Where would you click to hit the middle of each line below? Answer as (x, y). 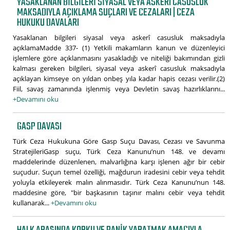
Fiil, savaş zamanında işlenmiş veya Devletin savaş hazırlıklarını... (119, 89)
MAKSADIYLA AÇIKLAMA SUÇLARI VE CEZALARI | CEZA (106, 12)
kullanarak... (32, 203)
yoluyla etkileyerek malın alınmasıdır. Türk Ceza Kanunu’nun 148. (119, 182)
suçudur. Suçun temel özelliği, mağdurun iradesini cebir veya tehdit (119, 172)
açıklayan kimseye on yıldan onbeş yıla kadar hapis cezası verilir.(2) (119, 78)
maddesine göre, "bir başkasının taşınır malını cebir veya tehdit (119, 192)
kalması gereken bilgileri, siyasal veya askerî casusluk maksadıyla (119, 68)
